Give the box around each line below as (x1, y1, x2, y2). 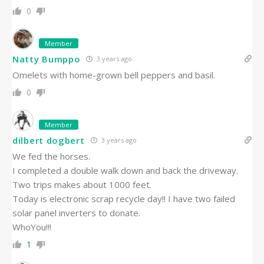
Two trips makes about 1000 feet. (12, 179, 151, 191)
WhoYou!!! (12, 221, 51, 233)
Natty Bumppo (12, 52, 81, 65)
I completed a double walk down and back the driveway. (12, 164, 238, 177)
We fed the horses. (12, 150, 90, 163)
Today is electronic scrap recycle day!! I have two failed (12, 193, 235, 205)
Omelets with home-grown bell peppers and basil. (12, 69, 215, 81)
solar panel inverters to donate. (12, 207, 140, 219)
